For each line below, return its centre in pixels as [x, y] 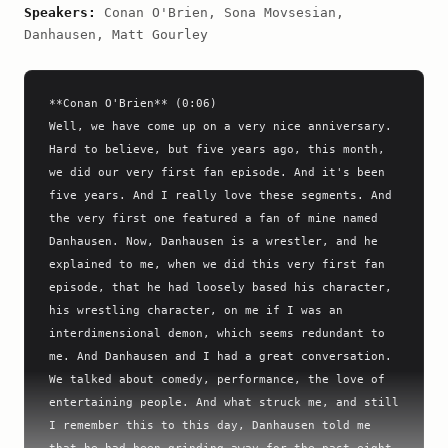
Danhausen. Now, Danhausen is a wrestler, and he [213, 241]
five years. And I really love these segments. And [220, 195]
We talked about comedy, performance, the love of [217, 379]
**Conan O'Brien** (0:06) [133, 103]
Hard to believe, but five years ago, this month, [217, 149]
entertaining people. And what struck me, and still [224, 402]
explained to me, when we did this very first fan [217, 264]
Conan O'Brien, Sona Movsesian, [220, 12]
